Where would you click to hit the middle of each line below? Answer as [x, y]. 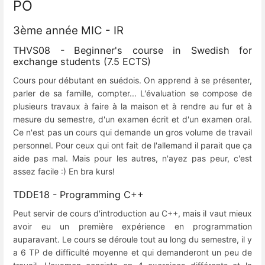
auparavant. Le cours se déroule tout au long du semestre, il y [132, 240]
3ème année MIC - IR [68, 30]
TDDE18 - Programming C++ [78, 195]
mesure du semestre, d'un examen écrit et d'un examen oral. [132, 119]
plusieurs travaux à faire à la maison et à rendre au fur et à [132, 106]
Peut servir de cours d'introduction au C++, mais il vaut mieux [132, 214]
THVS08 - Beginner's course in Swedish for [132, 51]
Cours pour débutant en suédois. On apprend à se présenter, [132, 80]
